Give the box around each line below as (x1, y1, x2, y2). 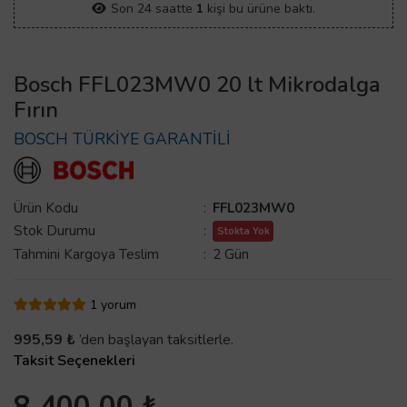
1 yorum (90, 296, 136, 314)
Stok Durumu (14, 222, 95, 241)
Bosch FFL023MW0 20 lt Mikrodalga (14, 70, 381, 100)
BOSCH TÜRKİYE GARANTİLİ (14, 128, 231, 151)
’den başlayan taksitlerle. (75, 330, 233, 351)
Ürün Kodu (14, 199, 78, 218)
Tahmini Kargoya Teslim (14, 245, 159, 264)
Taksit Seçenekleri (14, 351, 135, 372)
